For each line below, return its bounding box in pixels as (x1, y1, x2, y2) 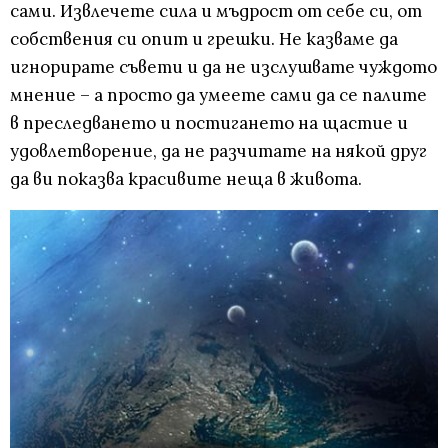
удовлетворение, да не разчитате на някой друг (10, 140, 427, 163)
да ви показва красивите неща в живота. (10, 168, 362, 191)
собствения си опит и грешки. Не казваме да (10, 28, 398, 51)
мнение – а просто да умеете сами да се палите (10, 84, 427, 107)
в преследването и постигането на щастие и (10, 112, 408, 135)
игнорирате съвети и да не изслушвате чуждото (10, 56, 437, 79)
